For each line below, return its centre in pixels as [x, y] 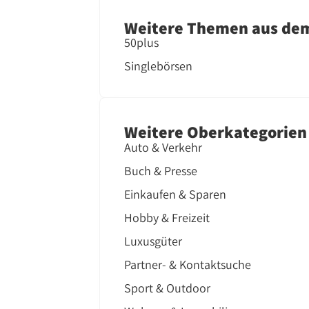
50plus [142, 43]
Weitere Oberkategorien [216, 132]
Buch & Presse [161, 170]
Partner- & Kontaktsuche [188, 264]
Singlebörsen [159, 66]
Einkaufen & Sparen [176, 194]
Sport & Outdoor [168, 288]
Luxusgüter [153, 241]
